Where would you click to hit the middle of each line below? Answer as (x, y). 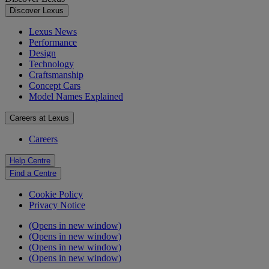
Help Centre (30, 160)
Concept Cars (55, 85)
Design (42, 53)
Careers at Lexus (39, 118)
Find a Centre (33, 173)
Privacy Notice (57, 205)
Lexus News (53, 31)
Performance (53, 42)
